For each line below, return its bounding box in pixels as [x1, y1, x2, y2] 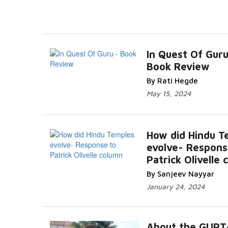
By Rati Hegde [147, 76, 198, 85]
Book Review [147, 61, 210, 72]
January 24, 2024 [147, 182, 205, 191]
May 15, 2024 [147, 89, 191, 98]
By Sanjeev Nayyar [147, 169, 214, 178]
